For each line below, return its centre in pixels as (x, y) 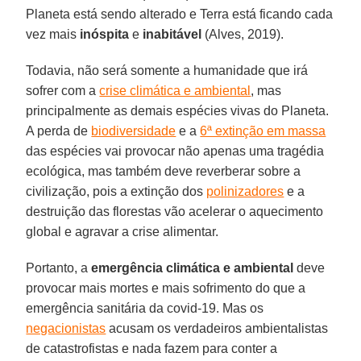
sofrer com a (63, 90)
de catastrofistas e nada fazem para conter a (152, 348)
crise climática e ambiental (175, 90)
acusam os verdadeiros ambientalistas (217, 328)
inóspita (105, 34)
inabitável (172, 34)
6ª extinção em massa (263, 131)
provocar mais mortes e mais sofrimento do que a (166, 288)
